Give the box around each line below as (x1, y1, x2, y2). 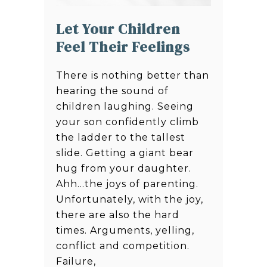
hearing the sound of (56, 85, 169, 97)
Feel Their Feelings (56, 37, 190, 57)
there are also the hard (56, 209, 179, 221)
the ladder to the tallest (56, 132, 185, 144)
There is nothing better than (56, 70, 209, 82)
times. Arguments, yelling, (56, 225, 194, 237)
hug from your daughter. (56, 163, 191, 175)
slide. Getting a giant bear (56, 147, 194, 159)
